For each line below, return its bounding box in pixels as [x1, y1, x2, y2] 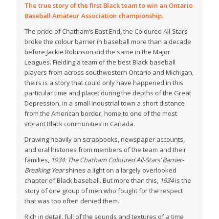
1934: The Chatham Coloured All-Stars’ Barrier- [50, 155, 184, 164]
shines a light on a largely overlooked [64, 166, 176, 175]
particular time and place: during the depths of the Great [24, 88, 191, 97]
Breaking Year [24, 166, 64, 175]
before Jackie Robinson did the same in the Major [24, 47, 170, 56]
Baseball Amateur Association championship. [24, 11, 163, 20]
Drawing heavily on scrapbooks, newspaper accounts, [24, 135, 185, 144]
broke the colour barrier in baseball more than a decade [24, 37, 191, 46]
